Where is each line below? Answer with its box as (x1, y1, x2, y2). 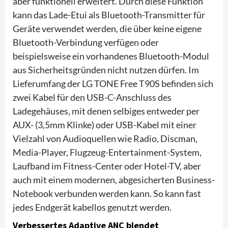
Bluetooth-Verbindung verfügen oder (13, 36, 159, 48)
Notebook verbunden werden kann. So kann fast (13, 187, 201, 199)
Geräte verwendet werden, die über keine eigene (13, 22, 202, 34)
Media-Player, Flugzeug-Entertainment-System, (13, 146, 202, 158)
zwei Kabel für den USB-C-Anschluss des (13, 91, 172, 103)
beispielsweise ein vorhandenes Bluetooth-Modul (13, 50, 209, 62)
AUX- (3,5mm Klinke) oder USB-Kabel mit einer (13, 119, 196, 130)
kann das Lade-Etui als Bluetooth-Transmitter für (13, 9, 205, 20)
